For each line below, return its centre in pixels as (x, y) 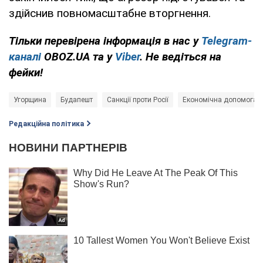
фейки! (26, 72)
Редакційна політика (46, 124)
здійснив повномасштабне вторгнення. (110, 13)
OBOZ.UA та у (78, 56)
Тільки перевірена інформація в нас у (105, 41)
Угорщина (30, 100)
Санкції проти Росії (138, 100)
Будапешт (77, 100)
